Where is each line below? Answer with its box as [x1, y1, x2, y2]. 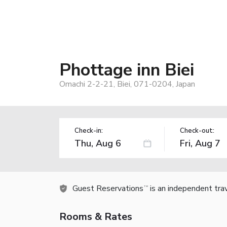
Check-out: [179, 126, 214, 135]
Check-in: [74, 126, 103, 135]
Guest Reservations [72, 182, 143, 194]
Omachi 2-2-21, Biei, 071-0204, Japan [59, 78, 195, 90]
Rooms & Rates [59, 209, 132, 223]
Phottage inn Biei [59, 58, 194, 82]
